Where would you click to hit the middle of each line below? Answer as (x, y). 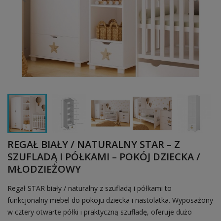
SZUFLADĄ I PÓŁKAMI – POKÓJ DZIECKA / (104, 156)
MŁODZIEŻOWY (44, 169)
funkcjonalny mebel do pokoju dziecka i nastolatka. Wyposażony (110, 200)
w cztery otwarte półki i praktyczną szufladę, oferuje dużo (100, 212)
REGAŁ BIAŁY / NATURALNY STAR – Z (94, 144)
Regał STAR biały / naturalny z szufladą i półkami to (90, 188)
